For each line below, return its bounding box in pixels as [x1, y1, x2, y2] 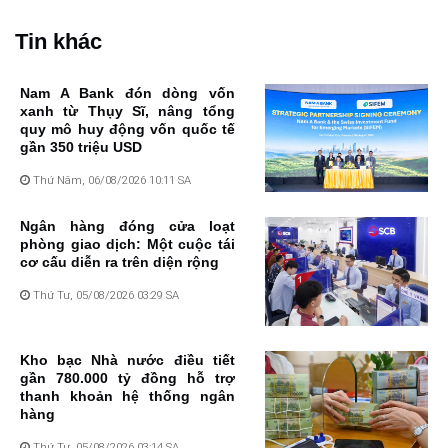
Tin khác [15, 28, 102, 54]
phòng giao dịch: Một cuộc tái [20, 236, 235, 253]
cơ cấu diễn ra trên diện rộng [20, 254, 219, 271]
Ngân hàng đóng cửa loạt [20, 218, 235, 235]
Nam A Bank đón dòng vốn [20, 84, 235, 101]
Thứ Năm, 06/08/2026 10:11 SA [30, 172, 191, 187]
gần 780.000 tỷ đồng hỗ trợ [20, 370, 235, 387]
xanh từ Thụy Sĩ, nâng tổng [20, 102, 235, 119]
